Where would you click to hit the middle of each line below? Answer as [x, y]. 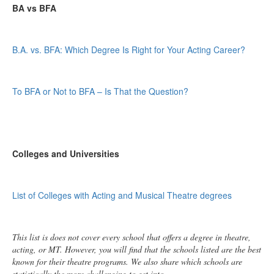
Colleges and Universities [66, 154]
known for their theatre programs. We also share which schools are [127, 262]
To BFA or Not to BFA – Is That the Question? [100, 91]
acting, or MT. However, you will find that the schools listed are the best [137, 250]
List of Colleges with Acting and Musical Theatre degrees [122, 195]
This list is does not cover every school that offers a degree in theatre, [131, 237]
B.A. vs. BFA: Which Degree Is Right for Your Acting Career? [129, 50]
